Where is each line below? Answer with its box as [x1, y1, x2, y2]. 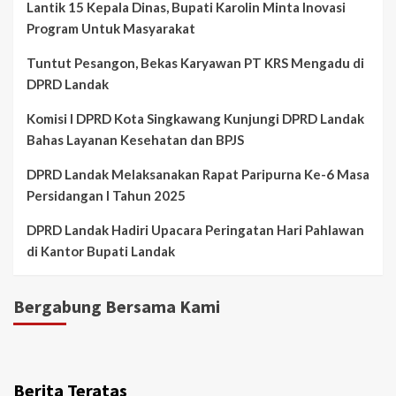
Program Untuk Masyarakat [27, 19, 195, 36]
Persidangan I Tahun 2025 [27, 187, 186, 203]
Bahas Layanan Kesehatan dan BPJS [27, 131, 244, 148]
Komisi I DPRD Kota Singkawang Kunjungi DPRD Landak [27, 110, 364, 126]
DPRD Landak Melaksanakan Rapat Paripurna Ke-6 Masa [27, 165, 369, 182]
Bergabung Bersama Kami [13, 294, 220, 317]
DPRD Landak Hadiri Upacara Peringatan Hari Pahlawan [27, 221, 364, 238]
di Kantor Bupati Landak [27, 242, 175, 259]
